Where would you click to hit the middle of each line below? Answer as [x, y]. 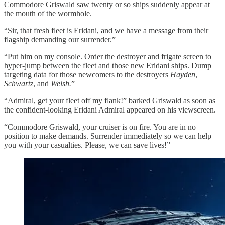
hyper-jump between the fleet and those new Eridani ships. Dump [108, 65]
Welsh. [61, 83]
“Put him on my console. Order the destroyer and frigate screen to [108, 56]
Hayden [183, 74]
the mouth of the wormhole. [48, 13]
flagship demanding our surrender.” [60, 39]
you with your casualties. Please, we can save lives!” [87, 145]
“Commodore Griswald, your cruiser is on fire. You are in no [100, 127]
